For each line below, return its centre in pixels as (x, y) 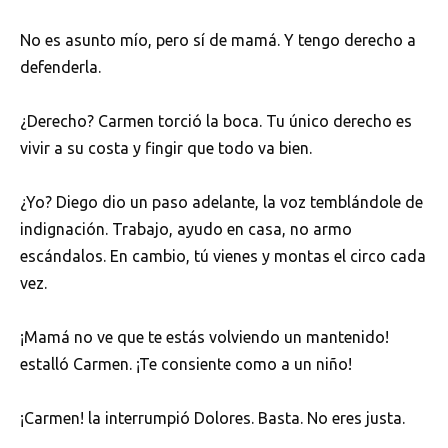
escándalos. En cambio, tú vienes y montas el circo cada (223, 256)
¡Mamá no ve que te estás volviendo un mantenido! (204, 337)
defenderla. (60, 66)
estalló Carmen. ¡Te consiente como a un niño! (186, 364)
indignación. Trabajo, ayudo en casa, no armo (186, 229)
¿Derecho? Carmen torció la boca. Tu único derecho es (216, 120)
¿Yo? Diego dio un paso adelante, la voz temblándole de (221, 202)
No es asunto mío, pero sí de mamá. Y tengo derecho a (218, 39)
